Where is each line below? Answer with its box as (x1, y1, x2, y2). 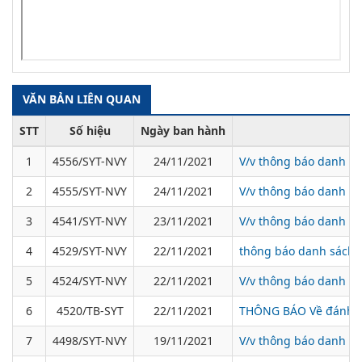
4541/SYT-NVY (53, 213, 127, 229)
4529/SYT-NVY (53, 243, 127, 259)
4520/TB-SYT (56, 303, 124, 319)
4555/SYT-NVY (53, 183, 127, 200)
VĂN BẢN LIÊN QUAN (23, 91, 141, 107)
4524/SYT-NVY (53, 273, 127, 289)
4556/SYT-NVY (53, 154, 127, 170)
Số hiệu (69, 123, 111, 139)
